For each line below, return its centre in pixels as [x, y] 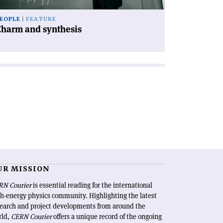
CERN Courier [31, 216]
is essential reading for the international [92, 185]
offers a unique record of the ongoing [107, 216]
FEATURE [41, 19]
